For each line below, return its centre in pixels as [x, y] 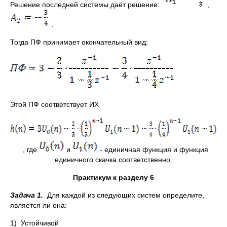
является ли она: [39, 205]
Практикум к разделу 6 [113, 177]
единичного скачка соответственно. [113, 160]
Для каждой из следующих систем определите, [125, 195]
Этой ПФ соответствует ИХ [54, 104]
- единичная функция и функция [153, 149]
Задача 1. [28, 195]
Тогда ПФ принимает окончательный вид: [79, 42]
